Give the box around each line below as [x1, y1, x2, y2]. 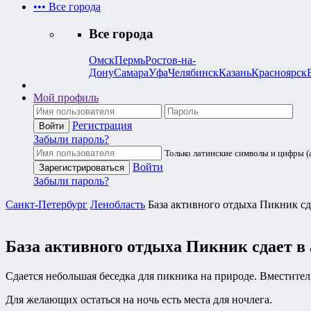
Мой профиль [33, 92, 99, 104]
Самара [114, 67, 149, 79]
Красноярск [251, 67, 307, 79]
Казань [219, 67, 251, 79]
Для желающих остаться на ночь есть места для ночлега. [6, 294, 272, 306]
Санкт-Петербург [6, 199, 87, 211]
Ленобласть [90, 199, 145, 211]
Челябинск [168, 67, 219, 79]
